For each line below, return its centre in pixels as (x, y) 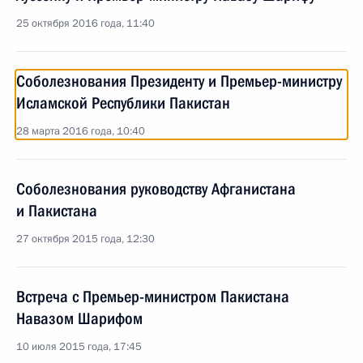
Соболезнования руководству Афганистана (156, 189)
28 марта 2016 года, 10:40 (81, 131)
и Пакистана (57, 211)
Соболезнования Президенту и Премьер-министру (179, 81)
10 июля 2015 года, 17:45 (79, 347)
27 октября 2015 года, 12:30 (85, 239)
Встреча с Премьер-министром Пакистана (153, 297)
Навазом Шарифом (79, 318)
